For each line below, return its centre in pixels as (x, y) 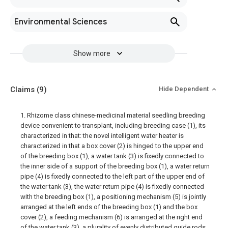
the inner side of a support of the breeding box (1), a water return (115, 166)
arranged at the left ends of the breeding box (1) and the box (109, 207)
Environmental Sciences (61, 22)
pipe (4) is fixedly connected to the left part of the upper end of (112, 176)
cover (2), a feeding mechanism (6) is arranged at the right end (111, 217)
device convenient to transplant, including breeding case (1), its (113, 125)
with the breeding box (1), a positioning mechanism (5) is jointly (113, 197)
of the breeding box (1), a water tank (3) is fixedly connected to (112, 156)
